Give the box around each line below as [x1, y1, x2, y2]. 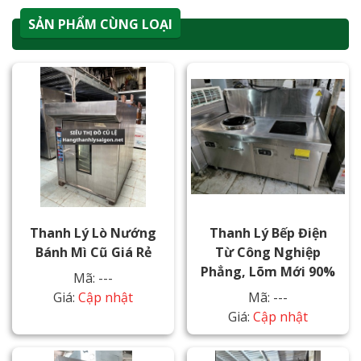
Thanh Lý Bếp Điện [209, 223, 327, 242]
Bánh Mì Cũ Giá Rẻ [35, 243, 151, 261]
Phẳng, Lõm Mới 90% [201, 262, 335, 280]
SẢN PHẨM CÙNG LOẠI [28, 15, 172, 33]
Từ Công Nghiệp [215, 243, 321, 261]
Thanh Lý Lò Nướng [30, 223, 156, 242]
